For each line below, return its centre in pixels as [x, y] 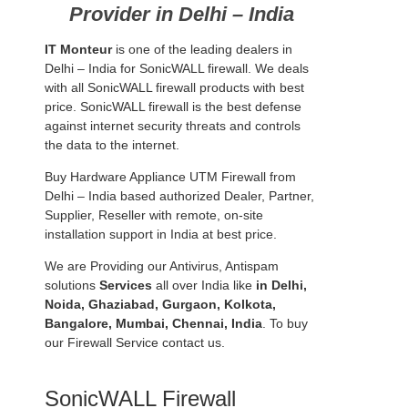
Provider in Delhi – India [181, 14]
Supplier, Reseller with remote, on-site [154, 214]
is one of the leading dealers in [202, 49]
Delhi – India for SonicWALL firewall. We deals [177, 68]
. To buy [285, 323]
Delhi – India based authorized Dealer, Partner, [179, 195]
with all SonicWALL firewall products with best [174, 87]
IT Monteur [78, 49]
